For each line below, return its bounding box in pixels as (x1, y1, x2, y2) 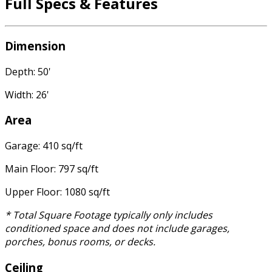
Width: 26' (5, 87, 49, 101)
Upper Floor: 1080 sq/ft (5, 185, 110, 199)
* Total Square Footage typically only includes (5, 208, 212, 222)
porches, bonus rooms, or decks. (5, 234, 155, 248)
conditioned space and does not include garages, (5, 221, 229, 235)
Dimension (5, 38, 66, 53)
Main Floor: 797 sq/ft (5, 161, 98, 175)
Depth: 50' (5, 64, 51, 78)
